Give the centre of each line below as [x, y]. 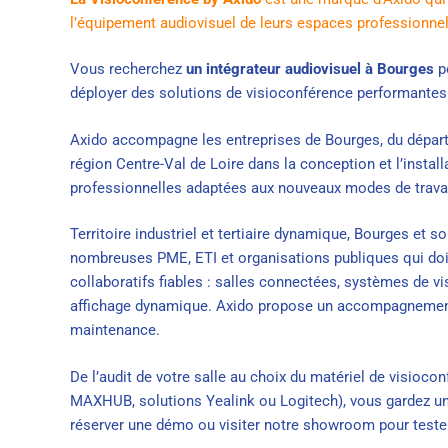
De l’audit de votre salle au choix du [190, 376]
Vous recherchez [126, 69]
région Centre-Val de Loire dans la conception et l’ [236, 163]
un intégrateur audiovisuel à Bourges [308, 69]
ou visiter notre [248, 424]
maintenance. [115, 330]
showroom [339, 424]
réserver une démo [132, 424]
